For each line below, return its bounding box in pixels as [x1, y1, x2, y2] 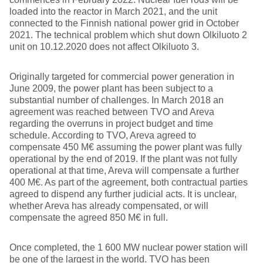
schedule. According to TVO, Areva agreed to [9, 130, 196, 140]
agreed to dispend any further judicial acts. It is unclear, [9, 189, 237, 199]
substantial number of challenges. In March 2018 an [9, 95, 224, 105]
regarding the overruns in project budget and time [9, 119, 213, 129]
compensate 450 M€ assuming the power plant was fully [9, 142, 242, 152]
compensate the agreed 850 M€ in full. [9, 213, 168, 222]
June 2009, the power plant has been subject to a [9, 83, 213, 93]
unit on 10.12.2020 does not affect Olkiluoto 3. [9, 42, 199, 52]
